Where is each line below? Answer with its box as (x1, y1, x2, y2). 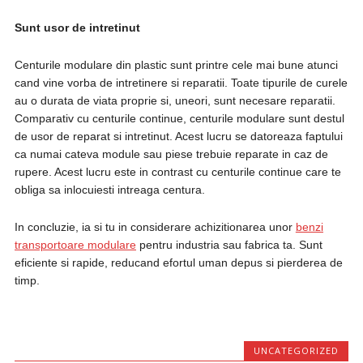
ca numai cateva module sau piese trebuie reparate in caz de (14, 147, 328, 160)
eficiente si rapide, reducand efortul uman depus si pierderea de (14, 256, 343, 269)
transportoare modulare (14, 238, 136, 251)
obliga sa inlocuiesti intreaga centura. (14, 183, 205, 196)
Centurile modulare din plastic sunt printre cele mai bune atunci (14, 58, 338, 71)
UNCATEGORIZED (254, 344, 340, 357)
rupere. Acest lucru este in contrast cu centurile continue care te (14, 165, 341, 178)
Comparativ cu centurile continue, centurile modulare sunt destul (14, 112, 344, 125)
